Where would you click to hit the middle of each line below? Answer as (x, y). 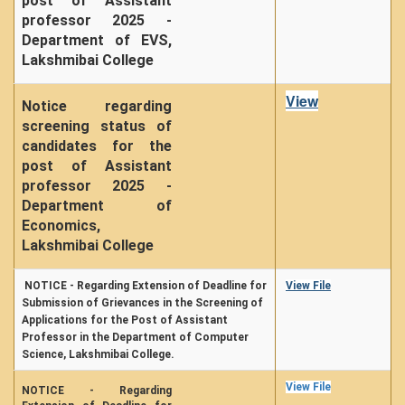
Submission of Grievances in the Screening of (142, 303)
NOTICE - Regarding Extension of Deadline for (146, 286)
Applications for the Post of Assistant (125, 320)
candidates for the (97, 146)
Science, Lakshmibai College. (98, 354)
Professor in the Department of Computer (135, 337)
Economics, (61, 226)
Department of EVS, (97, 40)
